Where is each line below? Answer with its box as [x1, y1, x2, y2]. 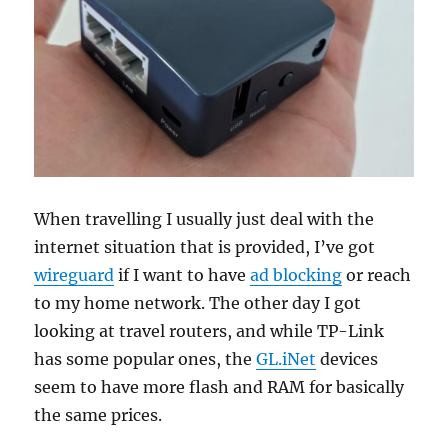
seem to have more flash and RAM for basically [34, 377, 405, 398]
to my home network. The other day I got [34, 293, 362, 314]
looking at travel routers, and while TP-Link [34, 321, 385, 342]
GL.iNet [256, 349, 317, 370]
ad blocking [250, 265, 343, 286]
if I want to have [114, 265, 251, 286]
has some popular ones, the [34, 349, 257, 370]
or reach [342, 265, 412, 286]
